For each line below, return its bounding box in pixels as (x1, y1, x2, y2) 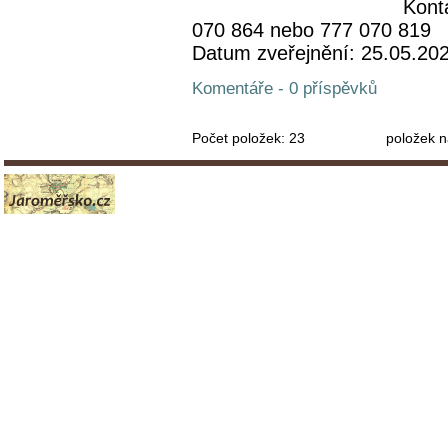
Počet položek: (192, 130, 289, 146)
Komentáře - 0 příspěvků (192, 79, 377, 98)
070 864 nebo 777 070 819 (192, 19, 431, 41)
